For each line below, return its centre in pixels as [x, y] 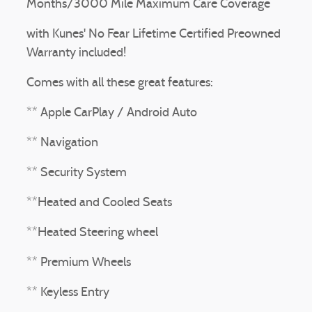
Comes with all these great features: [120, 83]
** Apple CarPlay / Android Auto [112, 113]
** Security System [77, 173]
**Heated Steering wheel [92, 233]
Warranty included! [76, 53]
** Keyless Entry [68, 293]
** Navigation [62, 143]
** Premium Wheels [79, 263]
